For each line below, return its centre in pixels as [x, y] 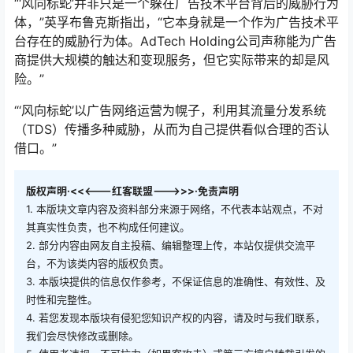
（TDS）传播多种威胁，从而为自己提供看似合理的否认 [172, 130]
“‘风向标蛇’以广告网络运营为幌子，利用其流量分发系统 [170, 111]
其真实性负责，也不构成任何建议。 [108, 227]
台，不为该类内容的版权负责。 [98, 264]
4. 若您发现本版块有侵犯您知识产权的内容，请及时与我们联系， [176, 318]
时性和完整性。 [62, 300]
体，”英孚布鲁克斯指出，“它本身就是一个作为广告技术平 [176, 22]
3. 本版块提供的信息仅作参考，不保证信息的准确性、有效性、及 [176, 282]
